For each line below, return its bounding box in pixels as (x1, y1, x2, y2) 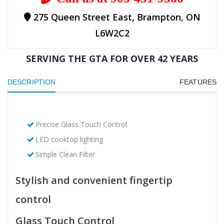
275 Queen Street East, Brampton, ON (30, 11, 200, 23)
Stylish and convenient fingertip (15, 173, 172, 187)
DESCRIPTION (7, 78, 56, 86)
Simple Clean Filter (35, 149, 95, 159)
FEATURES (179, 78, 216, 86)
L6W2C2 (94, 27, 129, 39)
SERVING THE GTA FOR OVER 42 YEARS (26, 52, 198, 65)
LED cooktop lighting (35, 134, 103, 144)
